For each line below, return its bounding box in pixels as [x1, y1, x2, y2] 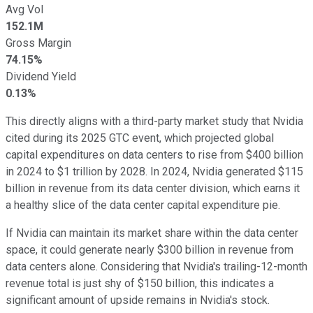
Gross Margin [6, 36, 71, 50]
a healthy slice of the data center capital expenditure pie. [6, 198, 280, 212]
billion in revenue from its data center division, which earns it [6, 181, 300, 195]
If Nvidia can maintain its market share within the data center [6, 226, 298, 240]
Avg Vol [6, 2, 43, 16]
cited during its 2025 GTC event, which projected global [6, 131, 274, 145]
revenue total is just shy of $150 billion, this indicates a [6, 276, 274, 290]
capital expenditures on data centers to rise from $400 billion [6, 147, 303, 161]
